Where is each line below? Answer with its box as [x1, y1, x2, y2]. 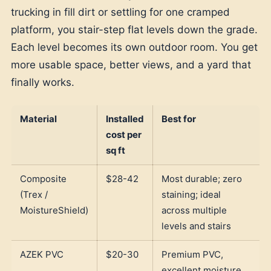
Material [20, 113, 57, 125]
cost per [106, 128, 142, 140]
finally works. [11, 76, 74, 88]
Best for [162, 113, 196, 125]
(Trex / [20, 188, 48, 200]
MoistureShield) [20, 204, 88, 216]
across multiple [162, 204, 227, 216]
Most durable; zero [162, 172, 242, 184]
